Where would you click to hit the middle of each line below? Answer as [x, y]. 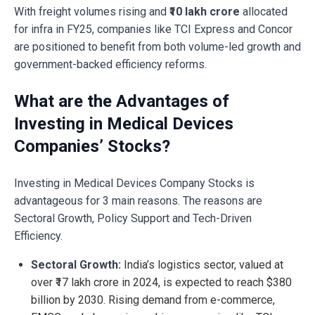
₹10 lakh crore [205, 12]
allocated [264, 12]
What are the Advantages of [122, 102]
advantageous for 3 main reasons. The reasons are [138, 201]
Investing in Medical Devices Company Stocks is [134, 184]
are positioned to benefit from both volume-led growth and [157, 47]
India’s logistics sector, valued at [202, 265]
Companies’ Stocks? [92, 147]
